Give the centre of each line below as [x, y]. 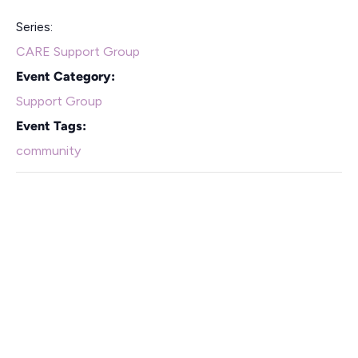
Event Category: [66, 76]
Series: [34, 26]
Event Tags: [51, 125]
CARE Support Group [78, 51]
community [48, 150]
